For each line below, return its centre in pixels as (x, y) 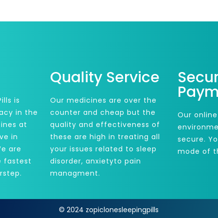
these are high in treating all (105, 136)
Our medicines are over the (103, 100)
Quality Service (105, 77)
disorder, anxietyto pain (95, 161)
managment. (75, 173)
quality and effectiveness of (105, 124)
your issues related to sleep (103, 149)
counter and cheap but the (103, 112)
